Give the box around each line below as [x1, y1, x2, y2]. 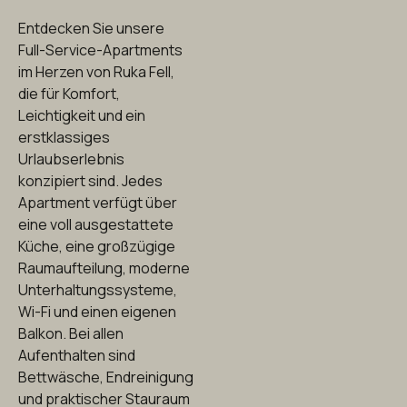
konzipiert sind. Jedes [18, 171, 163, 191]
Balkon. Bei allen [18, 323, 124, 343]
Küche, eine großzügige [18, 236, 175, 256]
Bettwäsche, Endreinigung [18, 367, 194, 387]
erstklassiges [18, 127, 110, 147]
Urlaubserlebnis [18, 149, 124, 169]
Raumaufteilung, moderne [18, 258, 190, 278]
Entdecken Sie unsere [18, 18, 164, 38]
